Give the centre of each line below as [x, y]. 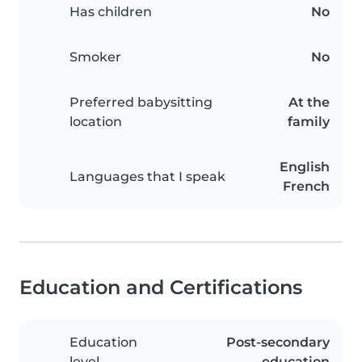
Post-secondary [278, 342]
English [305, 166]
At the [309, 102]
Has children [111, 11]
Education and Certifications [161, 287]
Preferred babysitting [141, 102]
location [96, 121]
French [306, 186]
